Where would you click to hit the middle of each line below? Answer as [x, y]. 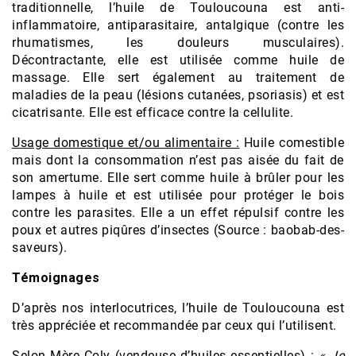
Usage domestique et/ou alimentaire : [126, 142]
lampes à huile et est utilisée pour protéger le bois [178, 195]
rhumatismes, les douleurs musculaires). [178, 42]
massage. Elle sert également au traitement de [178, 77]
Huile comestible [292, 142]
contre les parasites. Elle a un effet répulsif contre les [178, 212]
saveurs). [40, 247]
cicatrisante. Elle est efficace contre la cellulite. [153, 112]
